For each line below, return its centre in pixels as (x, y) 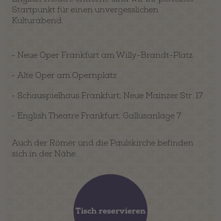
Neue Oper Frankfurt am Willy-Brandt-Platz (105, 55)
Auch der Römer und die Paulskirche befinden (103, 143)
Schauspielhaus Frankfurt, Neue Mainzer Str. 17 (110, 95)
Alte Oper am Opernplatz (67, 75)
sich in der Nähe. (45, 154)
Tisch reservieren (110, 211)
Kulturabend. (38, 20)
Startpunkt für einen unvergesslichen (85, 10)
